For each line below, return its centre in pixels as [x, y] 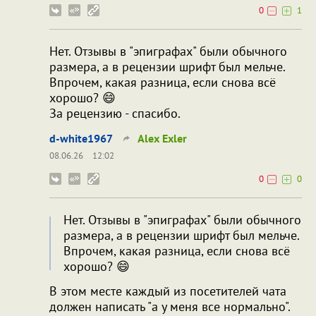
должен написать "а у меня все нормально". [170, 306]
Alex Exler [162, 138]
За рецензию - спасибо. [115, 113]
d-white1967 [81, 138]
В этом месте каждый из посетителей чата [168, 291]
